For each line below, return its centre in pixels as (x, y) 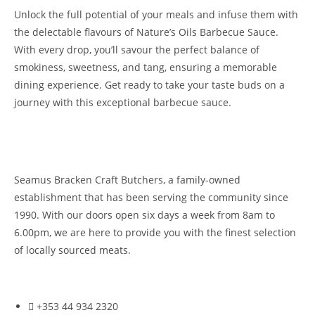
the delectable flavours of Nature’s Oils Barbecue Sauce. (146, 32)
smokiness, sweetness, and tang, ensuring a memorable (146, 67)
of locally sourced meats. (72, 250)
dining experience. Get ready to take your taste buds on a (149, 84)
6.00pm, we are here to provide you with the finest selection (155, 232)
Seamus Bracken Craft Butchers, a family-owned (127, 179)
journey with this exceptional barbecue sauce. (123, 102)
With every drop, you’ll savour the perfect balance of (137, 49)
